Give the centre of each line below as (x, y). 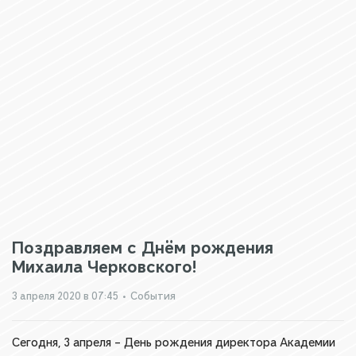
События (153, 296)
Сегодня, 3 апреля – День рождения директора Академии (174, 342)
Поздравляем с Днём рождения (143, 248)
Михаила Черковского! (104, 267)
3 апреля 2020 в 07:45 (65, 296)
